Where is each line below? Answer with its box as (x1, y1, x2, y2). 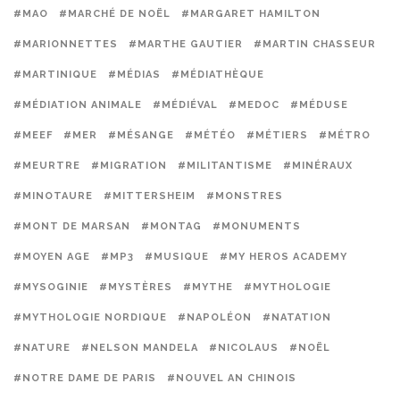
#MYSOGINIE (13, 281, 88, 293)
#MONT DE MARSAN (13, 221, 130, 232)
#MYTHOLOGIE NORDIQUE (13, 312, 167, 323)
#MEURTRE (13, 160, 80, 171)
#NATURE (13, 342, 71, 354)
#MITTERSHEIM (104, 190, 196, 202)
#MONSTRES (206, 190, 283, 202)
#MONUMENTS (212, 221, 301, 232)
